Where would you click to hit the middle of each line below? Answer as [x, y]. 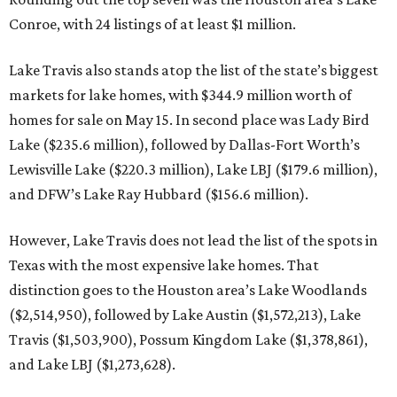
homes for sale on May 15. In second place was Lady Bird [189, 120]
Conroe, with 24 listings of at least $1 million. [152, 24]
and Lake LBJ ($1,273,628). [92, 364]
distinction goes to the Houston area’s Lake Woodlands [188, 290]
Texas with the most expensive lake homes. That [164, 265]
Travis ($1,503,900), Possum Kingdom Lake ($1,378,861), [188, 339]
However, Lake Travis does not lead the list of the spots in [193, 240]
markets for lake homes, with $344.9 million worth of [180, 95]
